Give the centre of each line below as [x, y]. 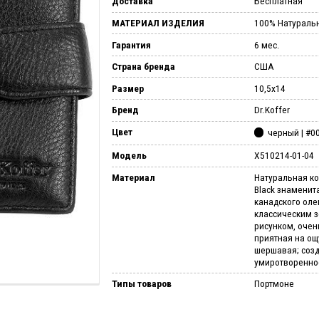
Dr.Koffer [272, 110]
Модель [129, 156]
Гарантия [131, 45]
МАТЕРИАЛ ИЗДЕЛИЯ [158, 22]
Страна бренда [143, 67]
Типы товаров [141, 284]
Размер [127, 88]
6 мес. [267, 45]
